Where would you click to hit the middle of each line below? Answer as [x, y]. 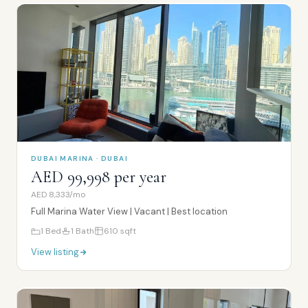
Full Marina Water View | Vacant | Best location [129, 211]
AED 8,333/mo [58, 195]
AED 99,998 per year [99, 177]
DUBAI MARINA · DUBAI [79, 158]
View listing [55, 252]
